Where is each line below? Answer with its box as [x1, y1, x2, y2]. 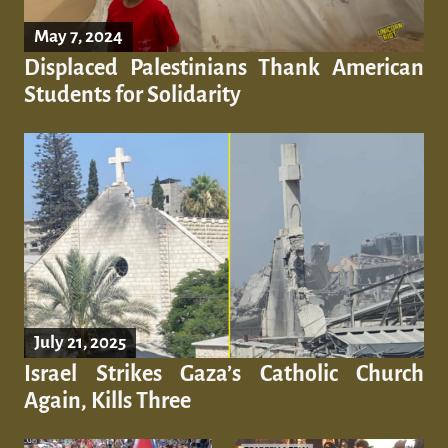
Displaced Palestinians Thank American [24, 56, 424, 81]
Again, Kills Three [24, 389, 191, 414]
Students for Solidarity [24, 83, 241, 108]
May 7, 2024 [34, 27, 123, 47]
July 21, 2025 [34, 333, 126, 353]
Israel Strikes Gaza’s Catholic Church [24, 362, 424, 387]
